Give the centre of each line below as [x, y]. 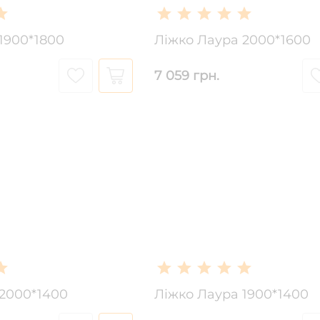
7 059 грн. [186, 75]
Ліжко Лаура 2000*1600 [232, 40]
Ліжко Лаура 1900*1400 [231, 294]
